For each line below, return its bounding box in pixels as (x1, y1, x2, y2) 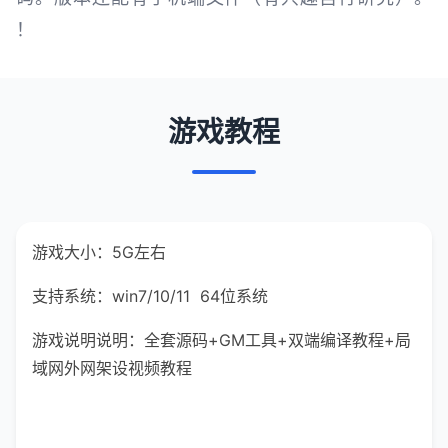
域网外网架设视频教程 (32, 358, 192, 378)
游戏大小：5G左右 (32, 242, 166, 262)
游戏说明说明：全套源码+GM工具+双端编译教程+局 (32, 330, 411, 350)
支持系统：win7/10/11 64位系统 (32, 286, 268, 306)
